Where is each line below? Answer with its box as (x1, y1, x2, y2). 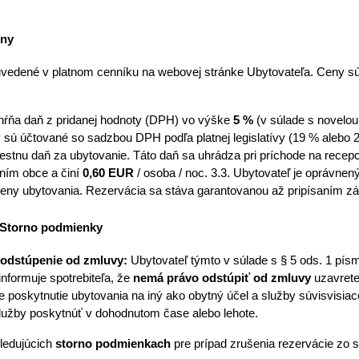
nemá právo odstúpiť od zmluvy (132, 271, 311, 284)
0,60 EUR (82, 166, 137, 179)
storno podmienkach (54, 337, 171, 350)
